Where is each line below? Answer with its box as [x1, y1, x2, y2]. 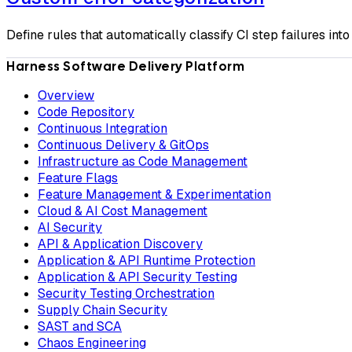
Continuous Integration [38, 119, 167, 137]
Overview [38, 86, 94, 104]
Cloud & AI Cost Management [38, 202, 207, 219]
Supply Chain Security [38, 301, 167, 318]
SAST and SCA [38, 317, 122, 335]
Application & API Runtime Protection [38, 251, 255, 269]
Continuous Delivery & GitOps [38, 136, 209, 153]
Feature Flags [38, 169, 118, 186]
